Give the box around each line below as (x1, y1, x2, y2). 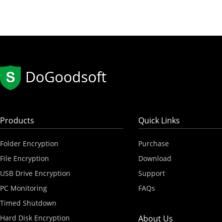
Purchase (138, 139, 169, 148)
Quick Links (138, 115, 180, 126)
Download (138, 154, 171, 163)
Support (138, 168, 165, 178)
